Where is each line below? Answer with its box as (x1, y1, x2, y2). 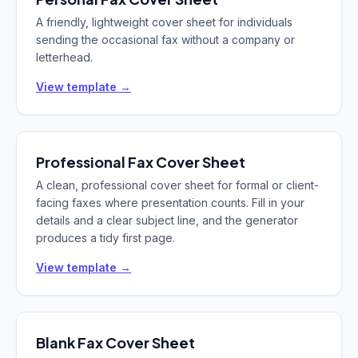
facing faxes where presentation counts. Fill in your (36, 196, 304, 209)
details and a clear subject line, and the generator (36, 213, 298, 227)
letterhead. (36, 50, 93, 64)
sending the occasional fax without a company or (36, 33, 295, 46)
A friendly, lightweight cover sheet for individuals (36, 15, 292, 29)
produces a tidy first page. (36, 231, 175, 245)
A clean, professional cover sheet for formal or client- (36, 178, 319, 192)
